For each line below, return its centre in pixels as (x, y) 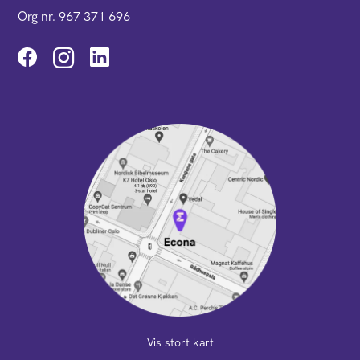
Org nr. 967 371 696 (74, 16)
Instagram (121, 57)
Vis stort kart (180, 342)
